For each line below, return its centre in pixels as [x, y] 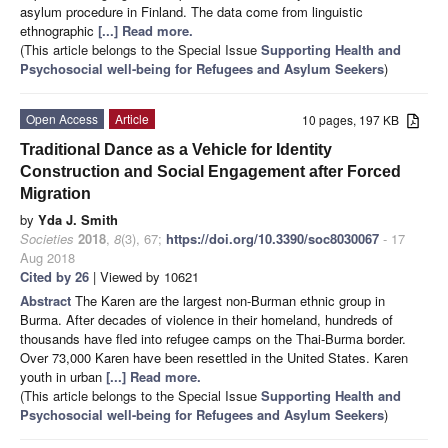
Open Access [62, 118]
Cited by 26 [54, 276]
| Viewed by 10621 [144, 276]
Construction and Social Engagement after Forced [210, 171]
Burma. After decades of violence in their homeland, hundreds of [206, 319]
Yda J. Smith [78, 219]
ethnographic [59, 30]
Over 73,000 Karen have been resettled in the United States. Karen [214, 357]
